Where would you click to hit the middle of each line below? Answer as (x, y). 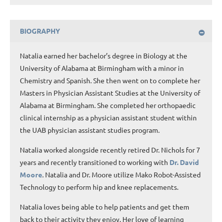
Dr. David (184, 162)
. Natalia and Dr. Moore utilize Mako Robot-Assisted (121, 174)
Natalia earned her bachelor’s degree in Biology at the (104, 55)
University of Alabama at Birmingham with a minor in (102, 68)
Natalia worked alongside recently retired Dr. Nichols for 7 (110, 149)
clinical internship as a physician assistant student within (108, 117)
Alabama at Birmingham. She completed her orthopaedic (108, 105)
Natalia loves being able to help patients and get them (105, 206)
